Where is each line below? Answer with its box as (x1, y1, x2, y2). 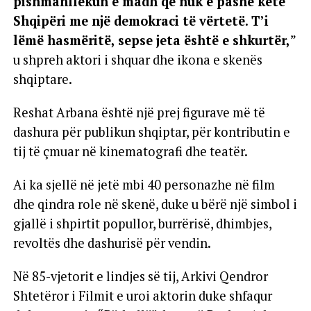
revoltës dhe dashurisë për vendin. (12, 235, 211, 252)
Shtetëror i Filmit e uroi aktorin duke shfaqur (12, 287, 272, 305)
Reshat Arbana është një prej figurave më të (12, 104, 265, 121)
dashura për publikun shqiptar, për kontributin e (12, 124, 290, 141)
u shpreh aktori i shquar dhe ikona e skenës (12, 51, 262, 69)
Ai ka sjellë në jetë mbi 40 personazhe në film (12, 176, 275, 194)
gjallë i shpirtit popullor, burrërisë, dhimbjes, (12, 215, 271, 233)
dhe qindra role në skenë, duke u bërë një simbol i (12, 196, 297, 213)
